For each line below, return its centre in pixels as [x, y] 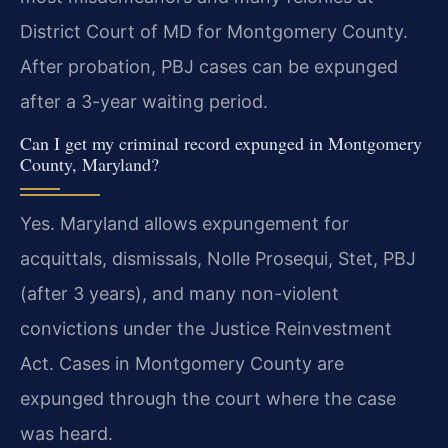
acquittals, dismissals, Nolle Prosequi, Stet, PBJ [218, 259]
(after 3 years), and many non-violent [179, 294]
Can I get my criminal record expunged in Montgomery [221, 143]
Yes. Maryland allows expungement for [184, 224]
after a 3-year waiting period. [144, 101]
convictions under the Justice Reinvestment [206, 329]
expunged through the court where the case [208, 399]
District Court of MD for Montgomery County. [214, 31]
